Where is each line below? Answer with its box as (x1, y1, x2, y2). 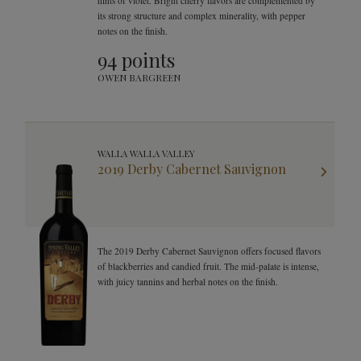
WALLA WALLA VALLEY (98, 147, 195, 160)
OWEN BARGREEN (98, 71, 180, 84)
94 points (98, 47, 175, 73)
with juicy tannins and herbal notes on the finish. (98, 276, 278, 288)
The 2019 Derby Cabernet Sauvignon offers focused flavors (98, 245, 321, 257)
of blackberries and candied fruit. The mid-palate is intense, (98, 260, 319, 272)
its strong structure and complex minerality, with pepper (98, 10, 305, 22)
